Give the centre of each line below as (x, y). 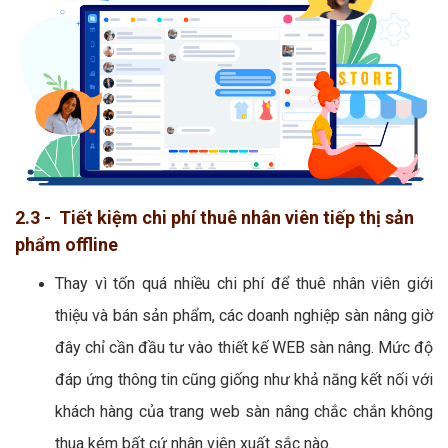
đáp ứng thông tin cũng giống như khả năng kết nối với (244, 379)
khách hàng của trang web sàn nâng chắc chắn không (244, 411)
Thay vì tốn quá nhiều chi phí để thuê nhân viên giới (244, 283)
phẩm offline (66, 244)
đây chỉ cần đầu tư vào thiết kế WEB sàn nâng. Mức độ (244, 347)
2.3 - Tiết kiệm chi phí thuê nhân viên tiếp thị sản (214, 217)
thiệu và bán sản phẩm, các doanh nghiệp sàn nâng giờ (244, 315)
